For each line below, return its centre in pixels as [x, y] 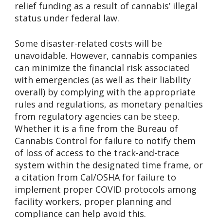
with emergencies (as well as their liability [103, 80]
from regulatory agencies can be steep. [97, 116]
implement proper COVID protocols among [106, 189]
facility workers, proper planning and [93, 201]
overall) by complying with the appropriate [105, 92]
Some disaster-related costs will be [88, 43]
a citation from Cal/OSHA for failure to [95, 177]
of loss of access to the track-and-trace [97, 153]
